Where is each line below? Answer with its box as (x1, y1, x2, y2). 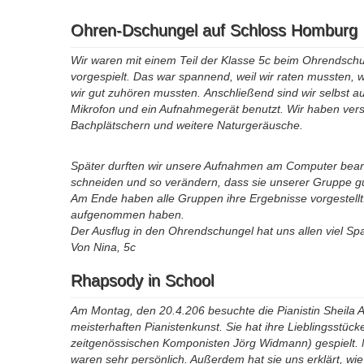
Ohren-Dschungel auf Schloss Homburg (71, 21, 357, 40)
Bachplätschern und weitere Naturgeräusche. (71, 119, 303, 132)
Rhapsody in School (71, 271, 214, 290)
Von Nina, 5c (71, 240, 136, 254)
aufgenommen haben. (71, 208, 184, 222)
